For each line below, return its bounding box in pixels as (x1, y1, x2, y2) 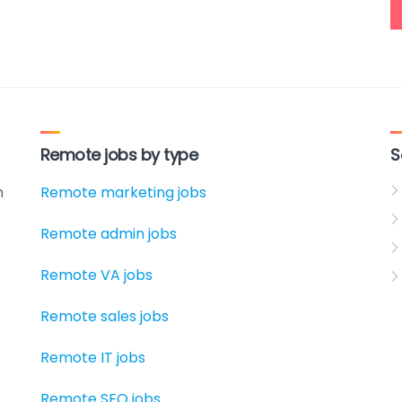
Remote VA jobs (39, 265, 153, 285)
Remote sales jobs (39, 306, 169, 327)
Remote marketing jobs (39, 182, 206, 203)
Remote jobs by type (39, 144, 198, 166)
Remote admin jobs (39, 223, 177, 244)
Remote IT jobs (39, 347, 145, 368)
